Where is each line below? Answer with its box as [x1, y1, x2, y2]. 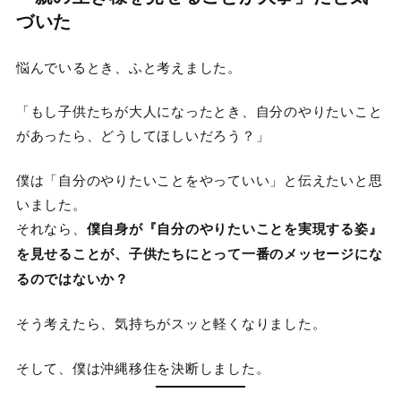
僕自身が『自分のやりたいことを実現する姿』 [86, 218, 383, 238]
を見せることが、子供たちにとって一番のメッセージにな [15, 243, 383, 263]
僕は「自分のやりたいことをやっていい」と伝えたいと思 [15, 169, 383, 189]
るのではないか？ [15, 268, 129, 288]
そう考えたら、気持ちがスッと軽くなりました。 [15, 313, 327, 333]
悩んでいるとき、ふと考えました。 [15, 56, 242, 76]
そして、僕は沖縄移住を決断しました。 [15, 357, 270, 377]
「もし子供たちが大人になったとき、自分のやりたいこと [15, 101, 383, 121]
